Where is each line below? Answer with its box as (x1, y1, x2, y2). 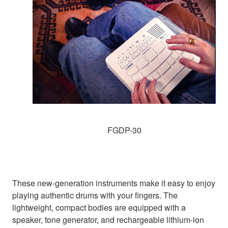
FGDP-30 (107, 124, 141, 136)
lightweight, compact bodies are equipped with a (12, 202, 186, 214)
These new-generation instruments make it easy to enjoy (12, 177, 215, 189)
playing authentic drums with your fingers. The (12, 189, 178, 202)
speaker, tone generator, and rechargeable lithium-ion (12, 214, 204, 226)
